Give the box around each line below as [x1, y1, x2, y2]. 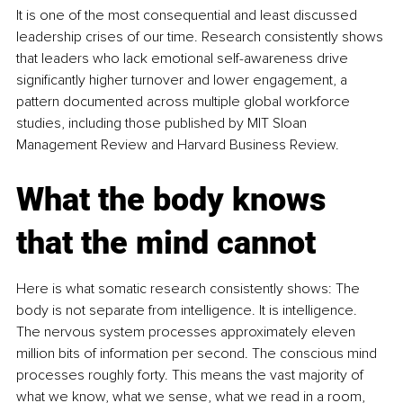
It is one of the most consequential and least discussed [16, 6, 361, 25]
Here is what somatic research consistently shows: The [16, 280, 363, 299]
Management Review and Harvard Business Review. [16, 136, 339, 155]
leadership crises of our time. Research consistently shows [16, 28, 387, 47]
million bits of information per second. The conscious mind [16, 345, 381, 363]
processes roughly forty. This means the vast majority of [16, 366, 367, 385]
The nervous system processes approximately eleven [16, 323, 359, 342]
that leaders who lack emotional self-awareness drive [16, 49, 352, 68]
